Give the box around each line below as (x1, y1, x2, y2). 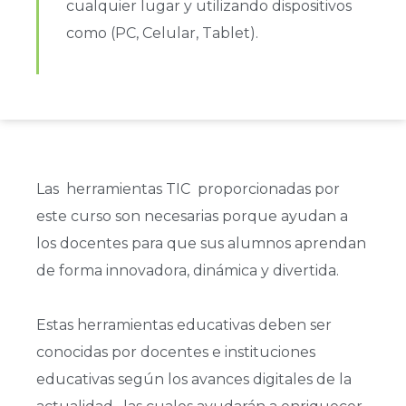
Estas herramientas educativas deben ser (36, 315, 332, 333)
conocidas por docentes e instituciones (36, 343, 315, 361)
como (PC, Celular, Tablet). (66, 24, 258, 42)
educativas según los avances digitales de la (36, 370, 352, 388)
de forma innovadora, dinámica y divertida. (36, 261, 343, 279)
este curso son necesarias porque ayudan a (36, 207, 348, 225)
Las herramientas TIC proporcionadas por (36, 179, 340, 198)
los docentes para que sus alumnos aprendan (36, 234, 366, 252)
